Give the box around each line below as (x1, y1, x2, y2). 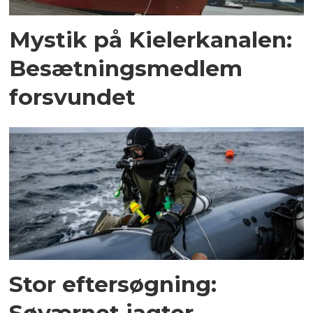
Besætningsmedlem (9, 54, 243, 82)
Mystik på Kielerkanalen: (9, 26, 293, 54)
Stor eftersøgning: (9, 270, 217, 298)
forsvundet (9, 83, 136, 111)
